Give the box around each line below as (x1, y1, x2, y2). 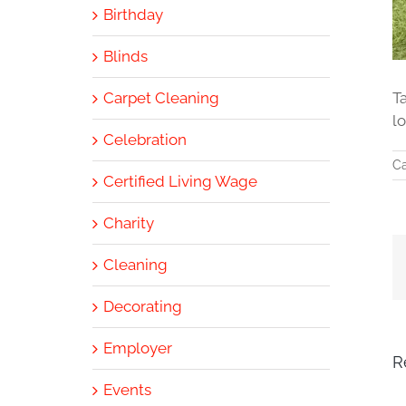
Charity (103, 213, 154, 232)
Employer (103, 338, 172, 357)
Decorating (103, 296, 182, 315)
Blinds (103, 46, 148, 65)
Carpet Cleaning (103, 88, 219, 107)
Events (103, 380, 151, 399)
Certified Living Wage (103, 171, 257, 190)
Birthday (103, 5, 163, 24)
